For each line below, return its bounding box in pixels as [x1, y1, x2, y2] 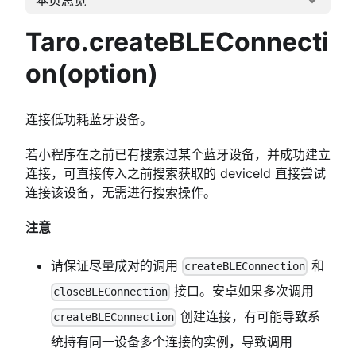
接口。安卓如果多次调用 [170, 283, 315, 300]
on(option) [25, 58, 158, 90]
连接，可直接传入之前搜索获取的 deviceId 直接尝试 [25, 165, 326, 182]
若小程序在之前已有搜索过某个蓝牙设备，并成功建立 [25, 146, 331, 163]
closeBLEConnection [53, 285, 168, 299]
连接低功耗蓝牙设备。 [25, 111, 153, 128]
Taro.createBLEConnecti [25, 26, 329, 58]
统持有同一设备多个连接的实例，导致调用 [51, 334, 292, 350]
